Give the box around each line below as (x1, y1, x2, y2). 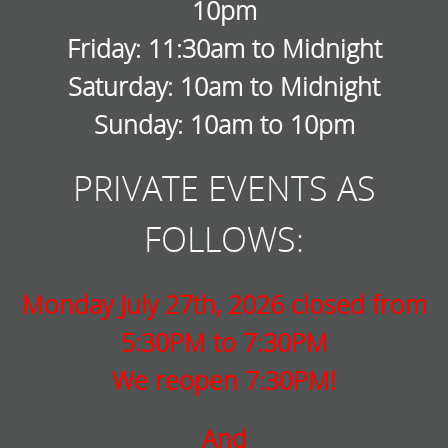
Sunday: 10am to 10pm (93, 107, 355, 142)
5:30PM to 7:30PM (120, 325, 328, 360)
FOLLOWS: (144, 216, 304, 263)
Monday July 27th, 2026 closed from (21, 287, 427, 322)
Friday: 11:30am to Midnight (66, 31, 382, 66)
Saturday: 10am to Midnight (68, 69, 380, 104)
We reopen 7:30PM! (112, 363, 336, 398)
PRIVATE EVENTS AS (72, 165, 376, 212)
